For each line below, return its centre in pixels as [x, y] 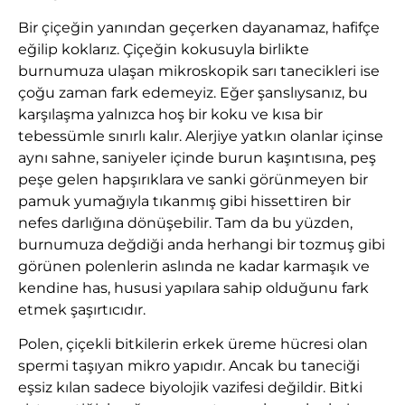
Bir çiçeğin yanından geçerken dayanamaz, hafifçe [199, 27]
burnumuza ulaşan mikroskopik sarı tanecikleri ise [199, 71]
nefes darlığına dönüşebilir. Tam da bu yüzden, [185, 222]
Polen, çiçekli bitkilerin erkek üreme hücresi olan [193, 344]
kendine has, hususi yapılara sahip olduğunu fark [193, 287]
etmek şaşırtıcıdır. [82, 309]
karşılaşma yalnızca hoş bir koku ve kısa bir [170, 114]
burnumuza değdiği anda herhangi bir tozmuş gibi [202, 244]
